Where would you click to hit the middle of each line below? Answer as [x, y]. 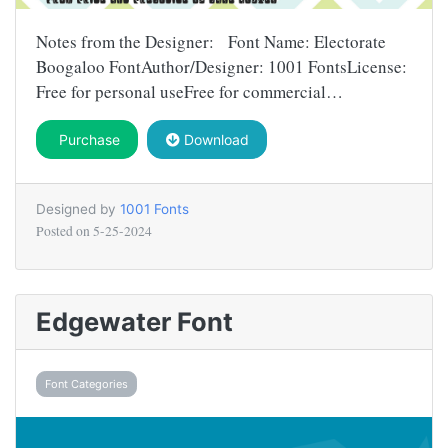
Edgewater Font [134, 322]
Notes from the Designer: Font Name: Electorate [211, 42]
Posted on [64, 231]
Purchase [87, 140]
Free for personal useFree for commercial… [189, 92]
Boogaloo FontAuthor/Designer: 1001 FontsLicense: [221, 67]
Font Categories [86, 383]
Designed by [78, 209]
